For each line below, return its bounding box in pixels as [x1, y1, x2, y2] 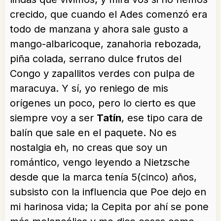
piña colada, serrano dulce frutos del [10, 53, 182, 65]
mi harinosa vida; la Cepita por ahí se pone [10, 201, 209, 213]
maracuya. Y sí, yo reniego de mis [10, 82, 168, 95]
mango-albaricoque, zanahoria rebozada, [10, 38, 201, 50]
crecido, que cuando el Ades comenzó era [10, 8, 207, 21]
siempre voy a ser [10, 112, 97, 124]
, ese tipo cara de [121, 112, 203, 124]
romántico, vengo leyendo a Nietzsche [10, 156, 190, 169]
